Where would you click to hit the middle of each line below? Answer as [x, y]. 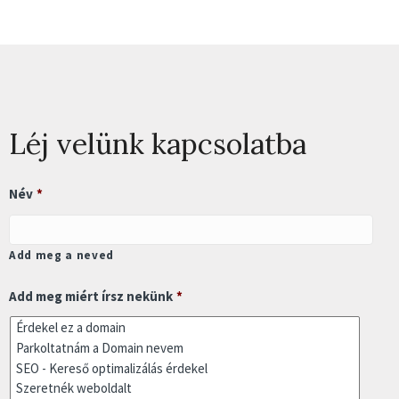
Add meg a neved [61, 255]
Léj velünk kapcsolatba [158, 144]
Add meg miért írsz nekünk [91, 297]
